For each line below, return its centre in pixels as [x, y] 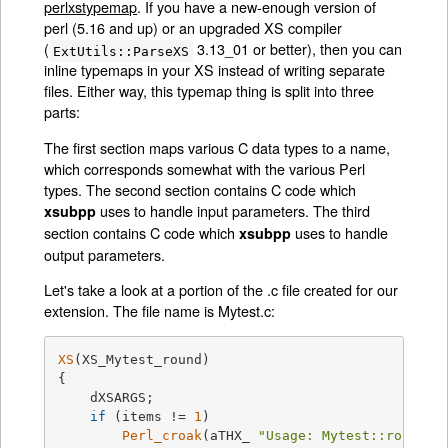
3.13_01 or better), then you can [297, 49]
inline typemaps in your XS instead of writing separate [215, 70]
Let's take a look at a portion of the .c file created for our [221, 290]
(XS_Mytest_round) [142, 359]
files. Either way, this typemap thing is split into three [209, 91]
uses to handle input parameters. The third [233, 210]
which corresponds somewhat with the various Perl [205, 168]
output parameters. [105, 254]
